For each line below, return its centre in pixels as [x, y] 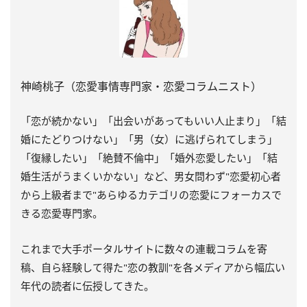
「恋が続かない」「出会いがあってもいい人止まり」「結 [153, 120]
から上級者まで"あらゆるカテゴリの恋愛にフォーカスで [151, 194]
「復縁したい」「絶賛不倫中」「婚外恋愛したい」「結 [149, 157]
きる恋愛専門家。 [62, 213]
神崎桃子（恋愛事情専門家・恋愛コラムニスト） [141, 86]
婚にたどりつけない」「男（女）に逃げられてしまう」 [149, 139]
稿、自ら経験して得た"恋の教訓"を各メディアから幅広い [153, 267]
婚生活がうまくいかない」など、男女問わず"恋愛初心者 [151, 176]
